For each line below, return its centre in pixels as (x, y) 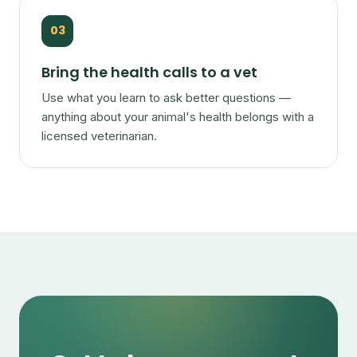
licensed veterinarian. (100, 136)
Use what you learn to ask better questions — (167, 98)
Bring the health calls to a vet (150, 72)
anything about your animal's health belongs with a (178, 117)
